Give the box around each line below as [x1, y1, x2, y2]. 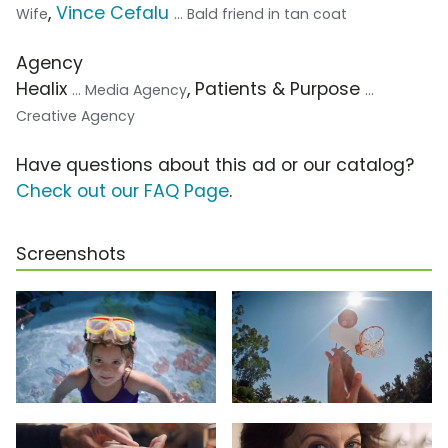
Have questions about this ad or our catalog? [16, 153, 414, 178]
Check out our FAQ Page [16, 179, 229, 204]
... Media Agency [72, 80, 187, 101]
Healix [16, 77, 72, 102]
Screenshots [16, 242, 126, 267]
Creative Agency [16, 106, 135, 127]
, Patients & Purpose [187, 77, 365, 102]
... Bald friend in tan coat [174, 4, 347, 25]
